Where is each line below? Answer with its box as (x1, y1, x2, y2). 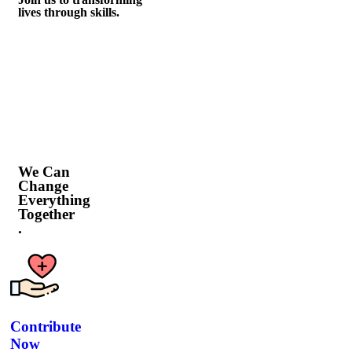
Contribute (10, 317, 81, 335)
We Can (18, 163, 70, 180)
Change (18, 177, 68, 194)
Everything (18, 191, 90, 208)
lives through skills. (18, 5, 119, 19)
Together (18, 205, 75, 222)
